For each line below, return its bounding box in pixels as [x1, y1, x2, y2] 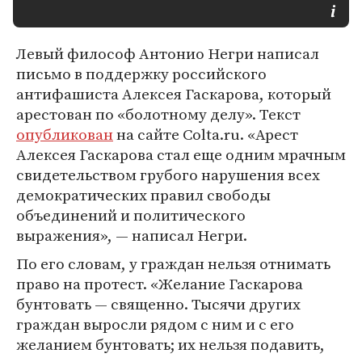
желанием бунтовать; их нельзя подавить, [16, 334, 325, 355]
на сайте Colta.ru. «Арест [113, 124, 298, 145]
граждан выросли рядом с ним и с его [16, 314, 294, 335]
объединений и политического [16, 204, 246, 225]
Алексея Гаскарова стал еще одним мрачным [16, 144, 346, 165]
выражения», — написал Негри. [16, 225, 247, 246]
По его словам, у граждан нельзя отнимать [16, 253, 330, 274]
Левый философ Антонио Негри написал [16, 43, 319, 64]
